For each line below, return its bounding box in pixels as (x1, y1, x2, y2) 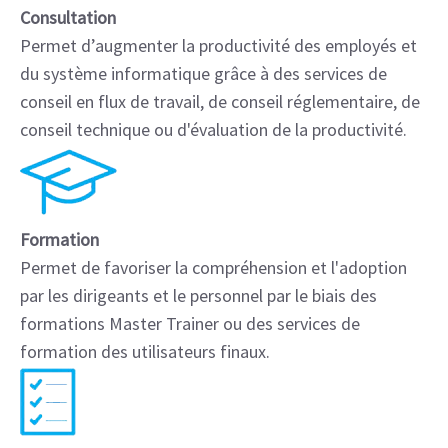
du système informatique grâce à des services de (20, 62, 387, 85)
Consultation (20, 6, 116, 29)
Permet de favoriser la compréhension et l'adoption (20, 256, 407, 279)
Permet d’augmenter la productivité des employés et (20, 34, 417, 57)
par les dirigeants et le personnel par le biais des (20, 284, 377, 307)
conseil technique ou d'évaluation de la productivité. (20, 118, 407, 141)
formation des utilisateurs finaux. (20, 340, 270, 363)
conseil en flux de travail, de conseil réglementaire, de (20, 90, 420, 113)
